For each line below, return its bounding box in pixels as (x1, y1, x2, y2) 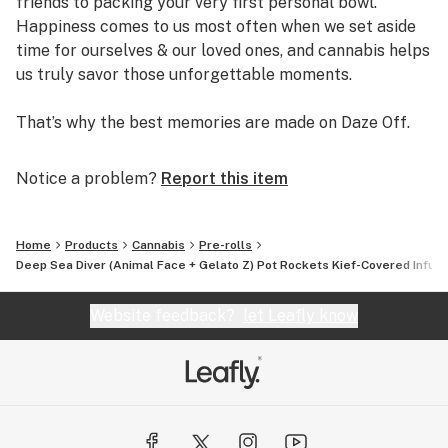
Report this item (161, 169, 288, 188)
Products (65, 238, 118, 252)
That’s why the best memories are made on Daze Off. (16, 113, 410, 132)
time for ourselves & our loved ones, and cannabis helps (16, 41, 430, 60)
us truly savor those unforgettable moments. (16, 65, 352, 84)
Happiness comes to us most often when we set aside (16, 17, 416, 36)
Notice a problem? (16, 169, 157, 188)
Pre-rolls (199, 238, 252, 252)
